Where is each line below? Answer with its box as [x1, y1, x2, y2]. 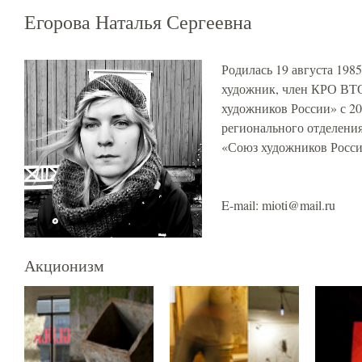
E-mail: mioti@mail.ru [221, 196, 335, 213]
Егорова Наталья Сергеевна [24, 9, 252, 35]
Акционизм [24, 255, 104, 276]
